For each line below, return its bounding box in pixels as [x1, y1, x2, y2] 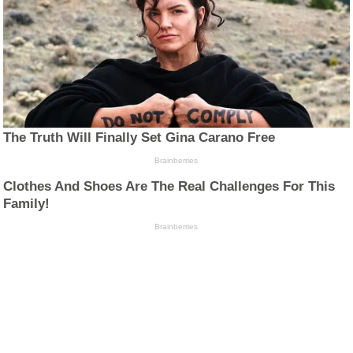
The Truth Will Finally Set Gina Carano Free [3, 129, 276, 145]
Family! [3, 195, 50, 211]
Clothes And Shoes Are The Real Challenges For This [3, 178, 336, 194]
